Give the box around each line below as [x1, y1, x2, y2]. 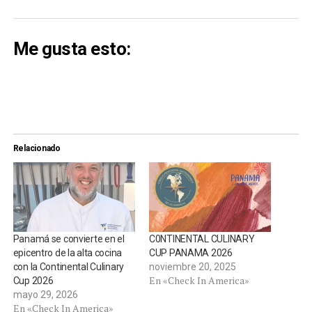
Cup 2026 [13, 275, 54, 287]
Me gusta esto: [13, 38, 131, 59]
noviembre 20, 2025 [148, 261, 236, 273]
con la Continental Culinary [13, 261, 125, 273]
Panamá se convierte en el [13, 233, 125, 245]
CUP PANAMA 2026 [148, 247, 233, 259]
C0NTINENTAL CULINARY [148, 233, 255, 245]
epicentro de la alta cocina [13, 247, 123, 259]
